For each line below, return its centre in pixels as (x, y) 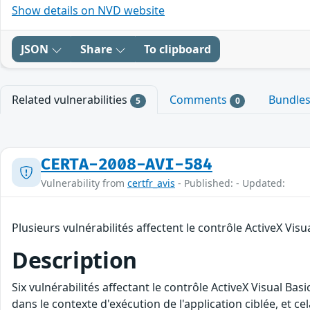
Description (74, 260)
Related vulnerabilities (71, 100)
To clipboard (177, 49)
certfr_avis (151, 183)
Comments (199, 100)
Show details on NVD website (88, 10)
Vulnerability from (84, 183)
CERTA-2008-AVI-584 (127, 165)
